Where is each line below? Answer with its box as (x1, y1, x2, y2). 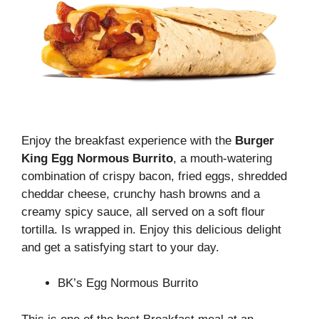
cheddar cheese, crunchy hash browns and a (21, 187, 260, 201)
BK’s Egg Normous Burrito (58, 276, 198, 290)
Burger (235, 133, 274, 147)
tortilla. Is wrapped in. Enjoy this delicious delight (21, 222, 281, 236)
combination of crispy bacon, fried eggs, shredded (21, 169, 287, 183)
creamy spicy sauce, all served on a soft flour (21, 204, 265, 219)
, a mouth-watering (173, 151, 272, 165)
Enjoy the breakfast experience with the (21, 133, 235, 147)
